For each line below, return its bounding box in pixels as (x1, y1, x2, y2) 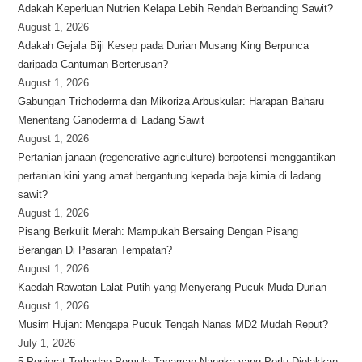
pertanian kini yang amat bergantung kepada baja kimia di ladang (18, 170, 322, 182)
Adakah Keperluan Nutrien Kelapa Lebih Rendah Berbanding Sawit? (18, 2, 334, 15)
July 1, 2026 (18, 337, 76, 349)
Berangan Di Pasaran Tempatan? (18, 244, 173, 256)
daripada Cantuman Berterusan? (18, 58, 169, 70)
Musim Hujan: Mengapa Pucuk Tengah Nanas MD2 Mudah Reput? (18, 318, 329, 330)
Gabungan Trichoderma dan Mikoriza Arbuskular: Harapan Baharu (18, 95, 325, 107)
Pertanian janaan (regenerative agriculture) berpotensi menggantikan (18, 151, 336, 163)
